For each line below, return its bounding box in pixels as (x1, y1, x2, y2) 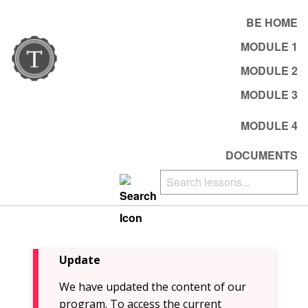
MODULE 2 (241, 62, 298, 78)
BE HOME (246, 14, 298, 30)
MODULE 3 (241, 86, 298, 102)
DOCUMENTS (225, 147, 298, 163)
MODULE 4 (241, 117, 298, 133)
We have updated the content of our (59, 279, 246, 294)
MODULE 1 (241, 38, 298, 54)
